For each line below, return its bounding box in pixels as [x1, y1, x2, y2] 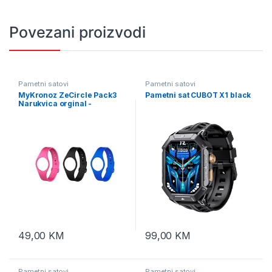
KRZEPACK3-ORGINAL [18, 107, 101, 117]
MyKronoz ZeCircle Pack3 [18, 90, 117, 100]
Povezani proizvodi [9, 22, 146, 41]
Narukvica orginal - [18, 98, 92, 108]
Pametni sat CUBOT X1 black [144, 90, 251, 100]
